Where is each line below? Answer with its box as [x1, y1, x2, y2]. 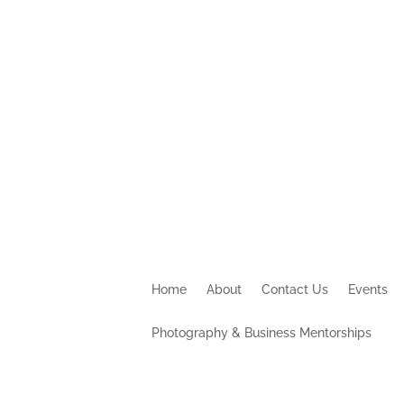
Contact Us [262, 281, 328, 297]
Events [348, 281, 388, 297]
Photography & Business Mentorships [151, 325, 372, 340]
